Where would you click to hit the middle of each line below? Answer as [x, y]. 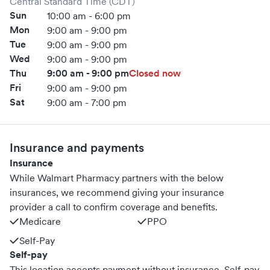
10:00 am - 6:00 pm [89, 16]
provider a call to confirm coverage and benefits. [114, 207]
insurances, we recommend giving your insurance [117, 192]
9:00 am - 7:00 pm [86, 102]
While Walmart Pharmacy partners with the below [117, 178]
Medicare [40, 221]
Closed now [155, 73]
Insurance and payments [77, 148]
